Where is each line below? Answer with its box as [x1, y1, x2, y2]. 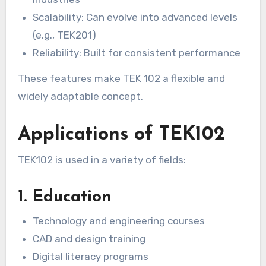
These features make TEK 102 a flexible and [17, 72, 225, 84]
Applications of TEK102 [17, 125, 225, 144]
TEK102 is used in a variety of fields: [17, 154, 186, 166]
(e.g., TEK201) [33, 29, 97, 42]
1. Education [17, 189, 112, 206]
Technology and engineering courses [33, 214, 205, 227]
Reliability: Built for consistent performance [33, 47, 241, 59]
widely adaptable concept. [17, 90, 143, 102]
